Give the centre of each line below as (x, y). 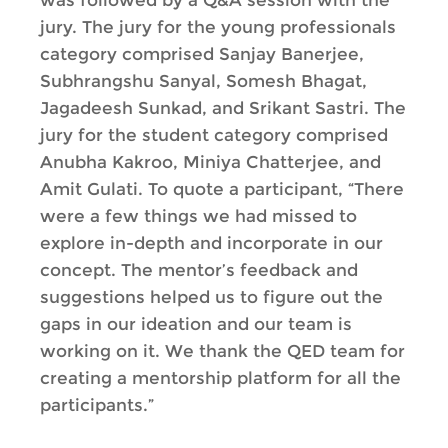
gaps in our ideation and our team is (196, 324)
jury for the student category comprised (214, 135)
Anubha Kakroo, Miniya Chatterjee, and (210, 162)
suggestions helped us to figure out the (211, 297)
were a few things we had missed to (198, 216)
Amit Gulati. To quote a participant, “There (222, 189)
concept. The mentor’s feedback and (199, 270)
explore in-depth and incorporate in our (211, 243)
